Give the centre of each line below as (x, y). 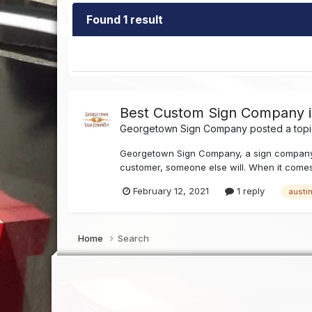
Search (134, 238)
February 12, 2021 (171, 191)
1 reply (250, 191)
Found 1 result (125, 20)
